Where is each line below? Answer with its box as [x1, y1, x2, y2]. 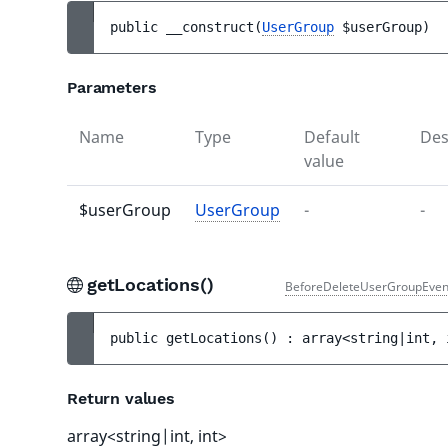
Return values [67, 389, 175, 408]
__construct [166, 19, 254, 35]
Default [304, 126, 360, 148]
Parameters [67, 78, 157, 97]
